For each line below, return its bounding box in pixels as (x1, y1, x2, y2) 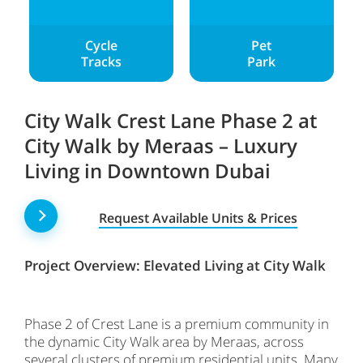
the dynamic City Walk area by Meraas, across (24, 331, 304, 351)
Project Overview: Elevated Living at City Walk (24, 255, 326, 275)
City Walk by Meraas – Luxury (24, 131, 297, 159)
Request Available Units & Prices (99, 209, 297, 228)
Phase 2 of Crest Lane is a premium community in (24, 314, 329, 333)
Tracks (80, 52, 122, 70)
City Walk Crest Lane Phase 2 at (24, 106, 317, 134)
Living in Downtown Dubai (24, 156, 271, 184)
